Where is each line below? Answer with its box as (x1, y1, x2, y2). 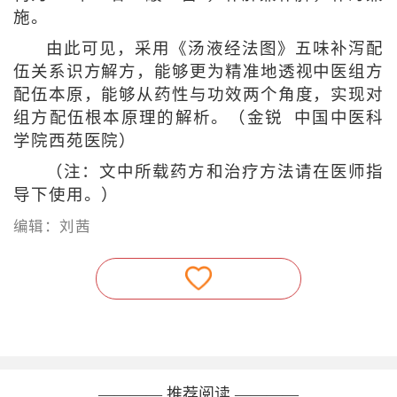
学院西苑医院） (12, 132, 137, 151)
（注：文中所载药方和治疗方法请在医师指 (45, 163, 385, 182)
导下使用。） (12, 186, 120, 205)
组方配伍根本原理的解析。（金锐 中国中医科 (12, 109, 385, 128)
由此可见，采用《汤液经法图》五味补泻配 (45, 40, 385, 58)
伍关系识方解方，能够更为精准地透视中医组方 (12, 63, 385, 82)
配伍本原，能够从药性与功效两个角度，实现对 (12, 86, 385, 105)
